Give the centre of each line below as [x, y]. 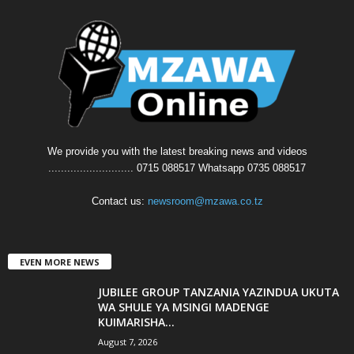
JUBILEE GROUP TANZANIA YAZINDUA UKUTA [218, 292]
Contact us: [119, 201]
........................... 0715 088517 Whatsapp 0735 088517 [177, 168]
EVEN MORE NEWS [60, 262]
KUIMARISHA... [136, 322]
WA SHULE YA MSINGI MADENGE [184, 307]
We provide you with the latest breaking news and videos [177, 151]
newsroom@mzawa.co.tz [205, 201]
